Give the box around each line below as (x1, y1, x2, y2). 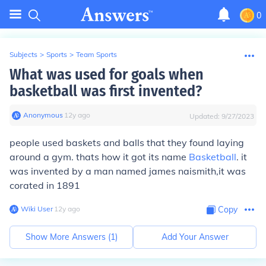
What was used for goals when (9, 65, 204, 84)
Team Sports (76, 50, 117, 59)
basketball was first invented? (9, 82, 202, 100)
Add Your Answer (161, 232, 229, 242)
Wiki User (21, 204, 53, 213)
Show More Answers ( (25, 232, 110, 242)
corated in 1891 (9, 179, 80, 191)
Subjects (9, 50, 37, 59)
